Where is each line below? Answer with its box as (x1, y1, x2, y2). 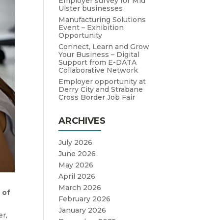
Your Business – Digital (58, 50, 140, 59)
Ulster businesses (58, 4, 123, 13)
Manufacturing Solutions (58, 15, 146, 24)
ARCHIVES (58, 115, 106, 126)
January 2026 (58, 206, 107, 215)
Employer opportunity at (58, 77, 146, 86)
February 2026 (58, 194, 111, 203)
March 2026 (58, 183, 102, 192)
